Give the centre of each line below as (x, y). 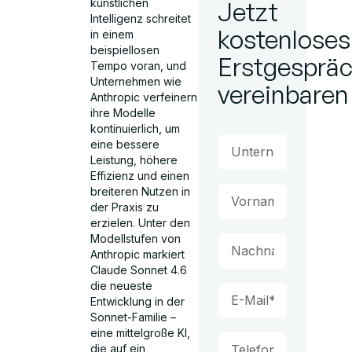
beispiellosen (125, 50)
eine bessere (125, 144)
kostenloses (284, 39)
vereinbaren (283, 94)
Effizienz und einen (140, 176)
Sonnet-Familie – (134, 317)
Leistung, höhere (134, 160)
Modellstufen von (136, 238)
